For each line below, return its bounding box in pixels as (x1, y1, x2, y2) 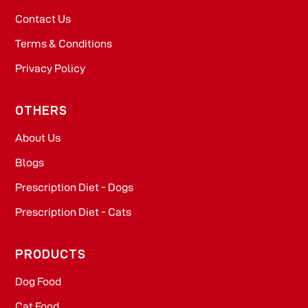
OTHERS (15, 104, 68, 118)
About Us (15, 132, 61, 144)
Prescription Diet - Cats (15, 206, 132, 219)
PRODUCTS (15, 247, 87, 261)
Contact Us (15, 12, 71, 25)
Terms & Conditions (15, 37, 113, 49)
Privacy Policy (15, 62, 86, 74)
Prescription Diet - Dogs (15, 181, 134, 194)
